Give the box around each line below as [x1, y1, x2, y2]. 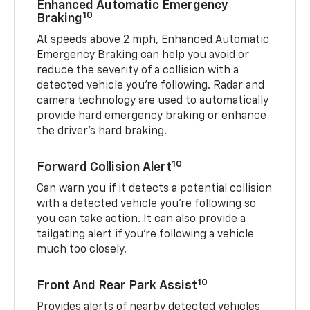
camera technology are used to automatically [37, 95, 269, 107]
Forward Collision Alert [37, 161, 172, 174]
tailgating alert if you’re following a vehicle [37, 229, 255, 241]
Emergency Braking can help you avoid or [37, 50, 250, 62]
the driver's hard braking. [37, 126, 167, 138]
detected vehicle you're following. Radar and [37, 80, 265, 92]
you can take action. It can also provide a [37, 214, 246, 226]
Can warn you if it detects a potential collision [37, 183, 273, 195]
